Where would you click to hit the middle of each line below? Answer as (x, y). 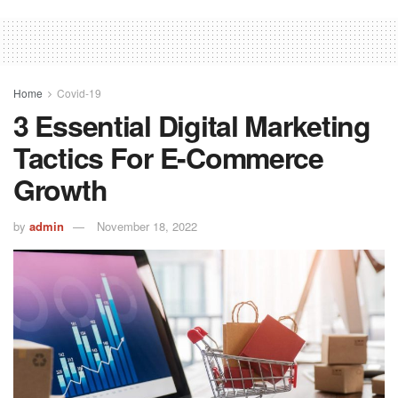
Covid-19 (79, 92)
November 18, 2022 (147, 226)
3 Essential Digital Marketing (192, 125)
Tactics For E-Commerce (168, 157)
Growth (60, 189)
